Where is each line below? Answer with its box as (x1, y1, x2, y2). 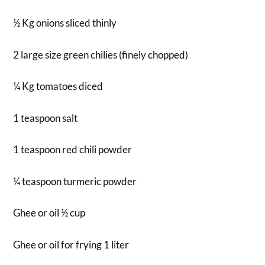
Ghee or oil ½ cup (13, 206, 86, 219)
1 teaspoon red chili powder (13, 143, 132, 156)
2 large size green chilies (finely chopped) (13, 48, 189, 61)
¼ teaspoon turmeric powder (13, 174, 137, 188)
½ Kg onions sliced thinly (13, 17, 117, 30)
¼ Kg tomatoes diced (13, 80, 104, 93)
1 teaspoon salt (13, 111, 78, 124)
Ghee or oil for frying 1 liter (13, 238, 130, 251)
